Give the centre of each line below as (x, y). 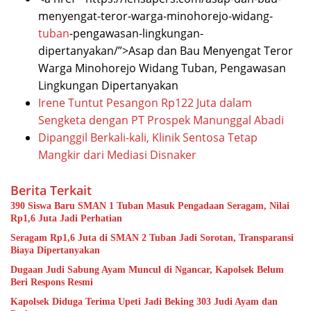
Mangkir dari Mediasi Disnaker (117, 155)
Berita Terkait (51, 191)
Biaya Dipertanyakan (55, 251)
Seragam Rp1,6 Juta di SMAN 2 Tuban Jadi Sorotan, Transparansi (152, 238)
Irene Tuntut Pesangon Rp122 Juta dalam (145, 103)
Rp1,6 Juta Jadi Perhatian (66, 219)
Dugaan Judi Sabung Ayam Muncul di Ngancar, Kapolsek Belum (147, 270)
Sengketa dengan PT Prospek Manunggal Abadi (161, 120)
